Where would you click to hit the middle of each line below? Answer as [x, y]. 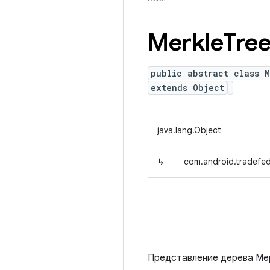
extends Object [187, 88]
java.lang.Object [189, 130]
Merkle [185, 42]
